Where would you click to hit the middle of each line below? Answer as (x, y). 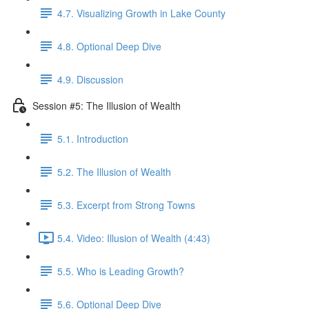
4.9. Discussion (90, 79)
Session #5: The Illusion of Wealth (107, 105)
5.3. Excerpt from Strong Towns (126, 205)
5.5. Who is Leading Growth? (121, 271)
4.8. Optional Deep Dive (109, 46)
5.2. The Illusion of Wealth (114, 171)
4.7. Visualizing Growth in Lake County (141, 13)
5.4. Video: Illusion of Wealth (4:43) (134, 238)
